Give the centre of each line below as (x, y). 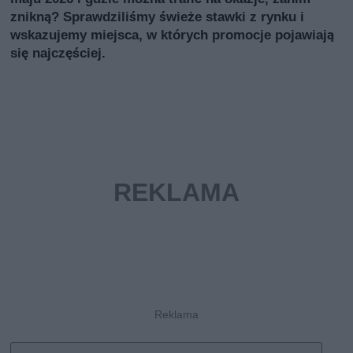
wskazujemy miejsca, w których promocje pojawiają (173, 34)
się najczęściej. (58, 52)
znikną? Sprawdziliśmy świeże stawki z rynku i (158, 16)
